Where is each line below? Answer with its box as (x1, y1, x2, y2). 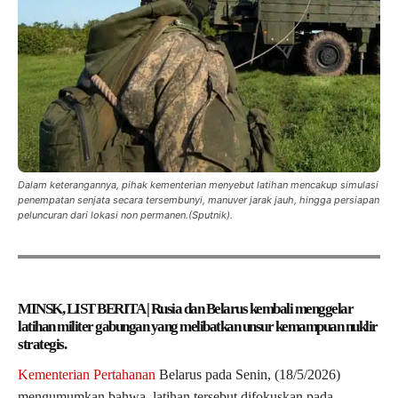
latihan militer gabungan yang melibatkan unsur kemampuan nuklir (18, 317, 378, 335)
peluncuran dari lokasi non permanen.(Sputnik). (18, 208, 233, 221)
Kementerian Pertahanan (18, 366, 155, 382)
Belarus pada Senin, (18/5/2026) (155, 366, 340, 382)
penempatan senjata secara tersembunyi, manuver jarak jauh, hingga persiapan (18, 193, 379, 206)
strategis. (18, 335, 66, 353)
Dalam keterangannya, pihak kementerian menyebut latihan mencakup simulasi (18, 178, 378, 191)
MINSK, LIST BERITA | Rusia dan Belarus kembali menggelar (18, 299, 353, 317)
